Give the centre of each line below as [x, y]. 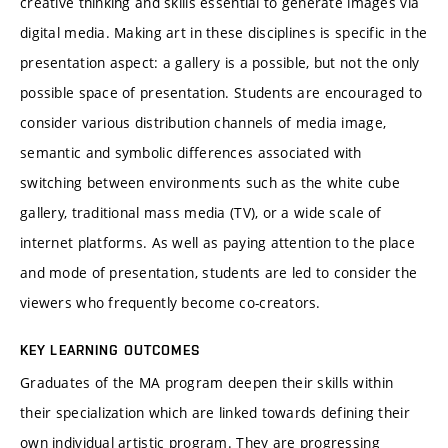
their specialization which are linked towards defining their [215, 413]
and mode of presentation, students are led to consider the [219, 273]
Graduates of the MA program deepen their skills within [207, 383]
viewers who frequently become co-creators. [170, 303]
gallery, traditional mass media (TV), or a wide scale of [201, 213]
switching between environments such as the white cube [210, 183]
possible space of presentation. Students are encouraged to [221, 93]
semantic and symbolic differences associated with [191, 153]
